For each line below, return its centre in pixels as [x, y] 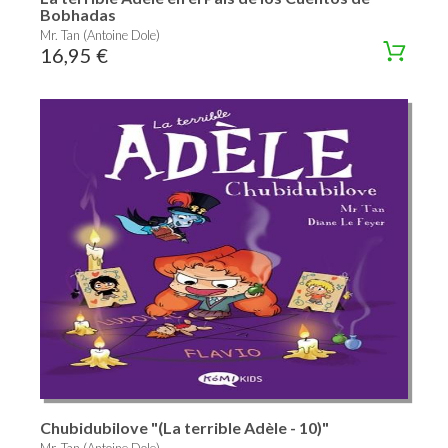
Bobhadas [78, 15]
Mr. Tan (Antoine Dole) [100, 35]
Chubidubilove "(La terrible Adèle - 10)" [184, 428]
